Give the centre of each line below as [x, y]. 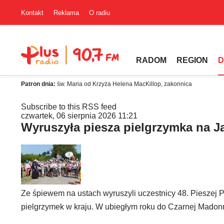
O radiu [99, 12]
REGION [192, 60]
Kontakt [32, 12]
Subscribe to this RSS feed [69, 107]
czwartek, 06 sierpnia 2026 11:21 [79, 116]
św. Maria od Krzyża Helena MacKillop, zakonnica [124, 84]
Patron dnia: [39, 84]
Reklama [66, 12]
